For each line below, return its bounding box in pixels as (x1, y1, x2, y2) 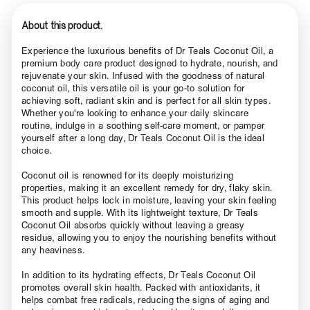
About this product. (21, 18, 102, 32)
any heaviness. (21, 244, 86, 255)
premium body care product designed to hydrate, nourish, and (21, 57, 278, 69)
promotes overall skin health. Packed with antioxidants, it (21, 281, 261, 293)
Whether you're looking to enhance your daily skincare (21, 107, 248, 118)
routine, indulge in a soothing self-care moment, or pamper (21, 119, 265, 131)
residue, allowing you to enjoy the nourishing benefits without (21, 231, 277, 243)
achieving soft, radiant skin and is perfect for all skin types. (21, 94, 271, 106)
